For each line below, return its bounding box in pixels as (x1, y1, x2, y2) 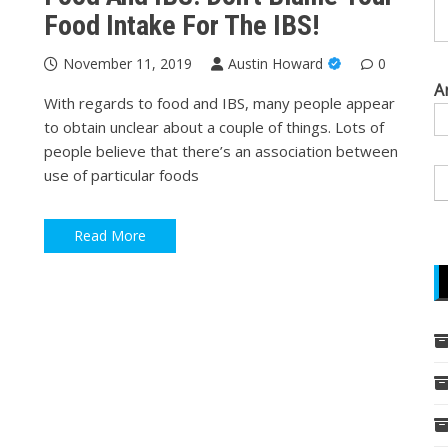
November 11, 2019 (63, 53, 192, 73)
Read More (74, 226, 146, 246)
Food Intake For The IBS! (44, 8, 319, 42)
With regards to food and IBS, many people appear (44, 92, 395, 113)
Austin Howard (228, 53, 323, 73)
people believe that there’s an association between (44, 140, 398, 161)
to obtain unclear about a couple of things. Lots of (44, 116, 384, 137)
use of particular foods (44, 164, 199, 185)
